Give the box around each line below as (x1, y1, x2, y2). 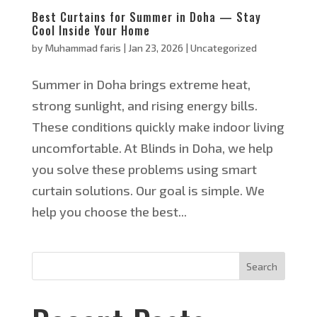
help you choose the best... (31, 204, 187, 220)
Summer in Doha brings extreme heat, (31, 76, 250, 93)
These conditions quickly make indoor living (31, 119, 284, 135)
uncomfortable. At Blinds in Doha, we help (31, 140, 273, 156)
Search (246, 260, 278, 272)
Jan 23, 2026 (127, 42, 183, 54)
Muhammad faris (45, 42, 121, 54)
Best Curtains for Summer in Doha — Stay (31, 8, 261, 26)
